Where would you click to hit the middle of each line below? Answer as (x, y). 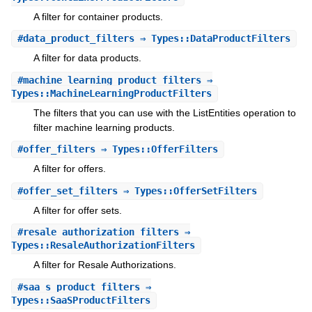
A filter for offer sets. (77, 210)
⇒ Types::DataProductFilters (212, 39)
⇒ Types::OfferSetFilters (187, 190)
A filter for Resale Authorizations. (104, 265)
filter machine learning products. (104, 127)
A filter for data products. (87, 58)
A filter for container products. (98, 16)
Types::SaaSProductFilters (80, 300)
